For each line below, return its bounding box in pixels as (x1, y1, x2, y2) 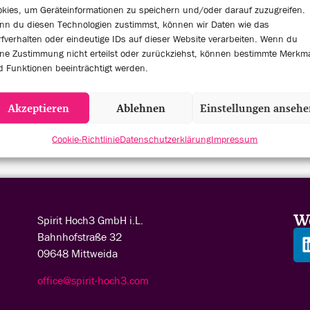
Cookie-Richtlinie (52, 132, 120, 145)
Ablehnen (116, 102, 166, 114)
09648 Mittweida (37, 246, 118, 261)
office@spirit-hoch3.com (37, 273, 149, 288)
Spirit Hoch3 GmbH (37, 212, 129, 228)
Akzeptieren (7, 102, 69, 114)
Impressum (211, 132, 258, 145)
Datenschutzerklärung (120, 132, 212, 145)
